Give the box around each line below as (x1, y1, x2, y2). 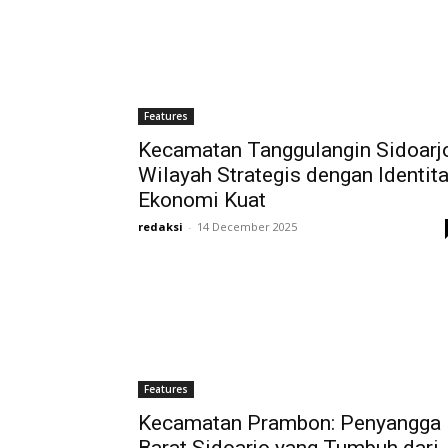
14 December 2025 (197, 219, 297, 234)
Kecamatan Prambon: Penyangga (138, 411, 441, 435)
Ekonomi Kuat (138, 188, 266, 212)
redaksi (138, 219, 183, 234)
